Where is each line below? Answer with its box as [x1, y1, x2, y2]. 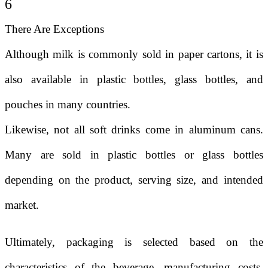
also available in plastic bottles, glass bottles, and [5, 73, 263, 86]
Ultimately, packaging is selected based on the [5, 236, 263, 248]
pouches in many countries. [5, 98, 130, 111]
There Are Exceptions [5, 23, 104, 35]
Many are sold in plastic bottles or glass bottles [5, 148, 263, 161]
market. [5, 199, 39, 211]
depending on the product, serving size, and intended [5, 173, 263, 186]
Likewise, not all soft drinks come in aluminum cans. [5, 123, 263, 136]
